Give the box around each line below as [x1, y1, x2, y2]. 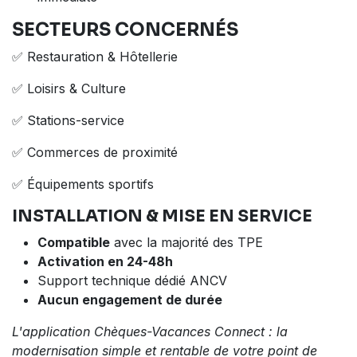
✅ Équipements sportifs [12, 176, 154, 193]
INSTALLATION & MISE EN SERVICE [12, 206, 312, 227]
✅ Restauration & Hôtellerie [12, 49, 178, 65]
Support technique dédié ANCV [37, 273, 227, 289]
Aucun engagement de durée [37, 292, 222, 308]
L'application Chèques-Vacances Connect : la [12, 324, 288, 340]
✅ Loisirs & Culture [12, 80, 126, 97]
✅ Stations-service [12, 112, 124, 129]
